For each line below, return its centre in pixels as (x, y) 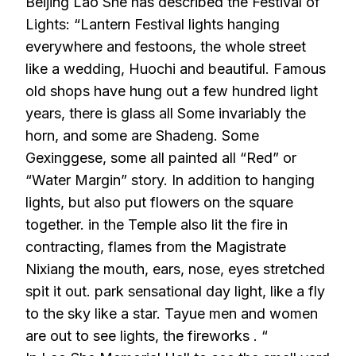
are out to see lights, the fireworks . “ (147, 336)
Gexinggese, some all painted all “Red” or (161, 158)
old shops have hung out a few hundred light (172, 91)
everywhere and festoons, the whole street (166, 46)
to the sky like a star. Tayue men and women (172, 313)
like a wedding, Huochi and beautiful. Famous (176, 69)
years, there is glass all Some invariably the (166, 113)
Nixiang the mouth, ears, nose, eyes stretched (175, 269)
